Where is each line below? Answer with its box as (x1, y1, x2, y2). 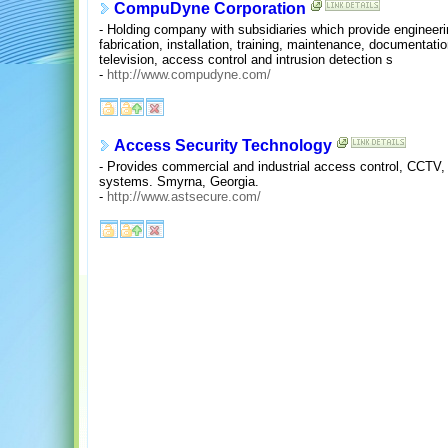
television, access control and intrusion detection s (99, 51, 393, 67)
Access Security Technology (114, 137, 332, 155)
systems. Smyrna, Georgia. (99, 173, 259, 189)
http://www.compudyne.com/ (107, 66, 271, 82)
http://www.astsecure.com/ (107, 188, 261, 204)
